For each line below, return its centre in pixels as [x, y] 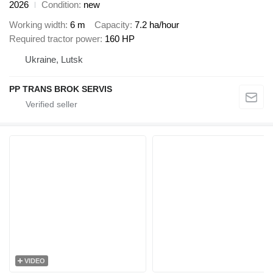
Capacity [112, 24]
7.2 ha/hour [157, 24]
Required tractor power [55, 38]
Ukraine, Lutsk [54, 59]
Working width [37, 24]
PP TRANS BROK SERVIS [61, 89]
